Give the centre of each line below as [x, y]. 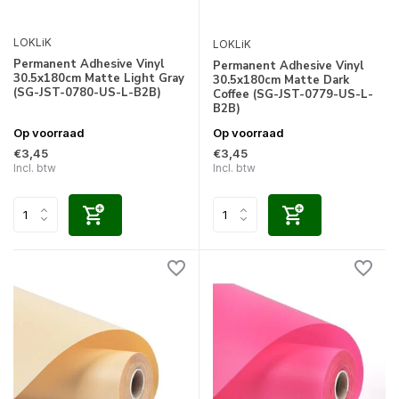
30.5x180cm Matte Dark [281, 80]
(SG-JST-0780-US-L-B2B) [87, 93]
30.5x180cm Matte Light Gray [99, 79]
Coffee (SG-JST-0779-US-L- [293, 94]
